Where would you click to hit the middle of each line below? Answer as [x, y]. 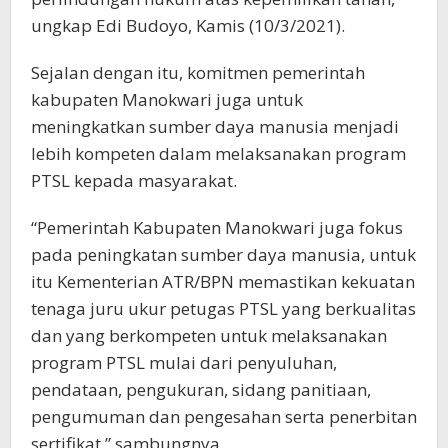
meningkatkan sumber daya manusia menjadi [215, 126]
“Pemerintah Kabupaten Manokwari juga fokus [217, 227]
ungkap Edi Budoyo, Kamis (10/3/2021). [188, 25]
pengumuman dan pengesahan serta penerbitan [224, 416]
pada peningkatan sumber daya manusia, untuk [223, 254]
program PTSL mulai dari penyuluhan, [184, 362]
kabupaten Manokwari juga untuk [167, 99]
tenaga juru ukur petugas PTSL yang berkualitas [223, 308]
